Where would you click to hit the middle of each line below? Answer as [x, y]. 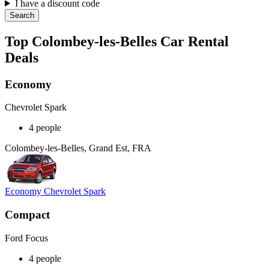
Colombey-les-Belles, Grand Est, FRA [78, 148]
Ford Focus [26, 238]
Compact [27, 215]
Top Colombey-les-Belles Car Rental [117, 41]
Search [22, 15]
